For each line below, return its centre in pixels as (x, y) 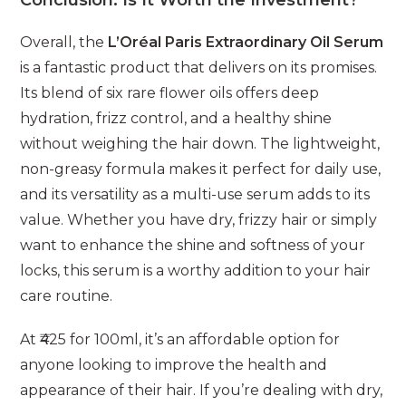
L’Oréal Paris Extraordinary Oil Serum (246, 43)
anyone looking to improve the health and (174, 365)
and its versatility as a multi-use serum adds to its (195, 195)
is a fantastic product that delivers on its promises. (199, 68)
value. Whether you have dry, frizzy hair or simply (199, 220)
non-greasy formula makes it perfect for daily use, (201, 169)
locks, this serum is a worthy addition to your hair (196, 271)
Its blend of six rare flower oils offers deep (170, 93)
